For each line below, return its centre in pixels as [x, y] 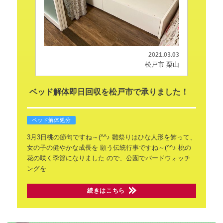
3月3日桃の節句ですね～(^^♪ [68, 137]
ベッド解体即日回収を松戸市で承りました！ [109, 92]
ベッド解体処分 [51, 120]
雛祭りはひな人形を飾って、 [153, 137]
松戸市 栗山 [162, 65]
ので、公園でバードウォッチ [147, 158]
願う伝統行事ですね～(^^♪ [137, 148]
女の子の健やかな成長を [62, 148]
